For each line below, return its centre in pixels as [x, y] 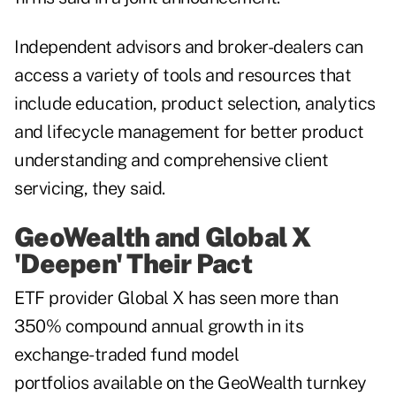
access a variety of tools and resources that [183, 76]
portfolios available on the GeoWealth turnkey [190, 383]
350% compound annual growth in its [159, 327]
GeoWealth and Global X [163, 237]
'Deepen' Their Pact [133, 264]
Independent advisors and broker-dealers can [189, 47]
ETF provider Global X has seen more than [176, 298]
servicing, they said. [90, 189]
